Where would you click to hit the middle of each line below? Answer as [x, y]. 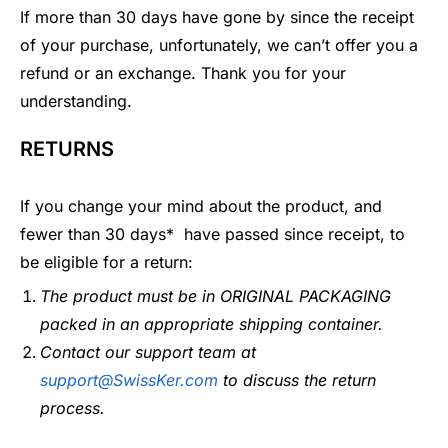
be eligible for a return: [106, 262]
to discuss [261, 379]
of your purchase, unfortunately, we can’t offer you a [219, 45]
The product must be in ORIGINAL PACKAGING [215, 295]
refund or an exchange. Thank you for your [183, 73]
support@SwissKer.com [129, 379]
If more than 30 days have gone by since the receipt [217, 17]
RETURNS [67, 148]
